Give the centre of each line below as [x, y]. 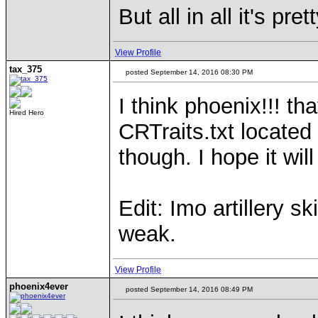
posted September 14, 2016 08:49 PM [188, 289]
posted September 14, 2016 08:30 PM [188, 72]
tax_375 [26, 69]
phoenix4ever [39, 286]
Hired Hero [27, 113]
